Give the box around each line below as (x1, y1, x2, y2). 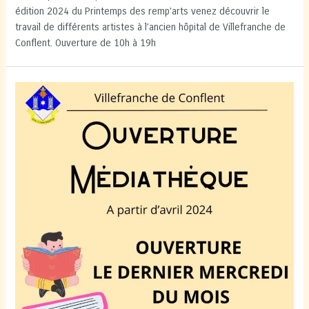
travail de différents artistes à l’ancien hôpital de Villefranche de (15, 21, 286, 33)
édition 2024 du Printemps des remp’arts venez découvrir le (15, 5, 270, 17)
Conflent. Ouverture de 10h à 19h (15, 37, 157, 49)
